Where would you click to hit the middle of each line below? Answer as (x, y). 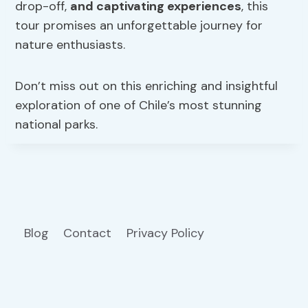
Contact (88, 233)
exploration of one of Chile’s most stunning (139, 105)
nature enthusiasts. (70, 44)
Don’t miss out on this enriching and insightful (147, 86)
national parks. (57, 124)
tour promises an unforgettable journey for (139, 25)
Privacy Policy (167, 233)
